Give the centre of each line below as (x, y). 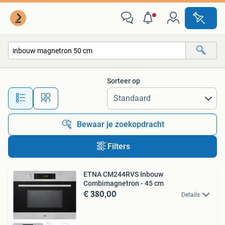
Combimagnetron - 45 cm (124, 183)
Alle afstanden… (106, 94)
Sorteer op (124, 81)
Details (191, 195)
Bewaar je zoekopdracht (121, 124)
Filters (119, 146)
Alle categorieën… (45, 72)
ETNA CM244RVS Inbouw (123, 174)
